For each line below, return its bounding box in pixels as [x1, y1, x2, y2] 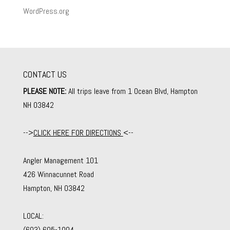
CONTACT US [23, 68, 67, 81]
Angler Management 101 [23, 155, 98, 166]
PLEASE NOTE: [23, 86, 66, 97]
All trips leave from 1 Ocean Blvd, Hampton [66, 86, 198, 97]
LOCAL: [23, 210, 44, 222]
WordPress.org [23, 6, 69, 17]
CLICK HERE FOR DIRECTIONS [33, 127, 123, 139]
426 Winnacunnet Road [23, 169, 94, 180]
